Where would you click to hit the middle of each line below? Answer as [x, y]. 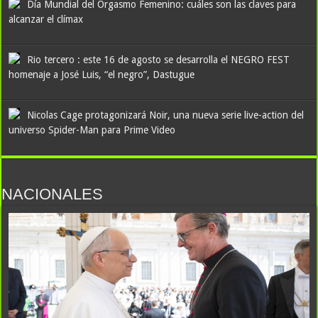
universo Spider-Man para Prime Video [92, 130]
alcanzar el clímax [46, 19]
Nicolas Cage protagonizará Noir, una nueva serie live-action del [166, 115]
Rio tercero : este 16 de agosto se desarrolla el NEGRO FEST [159, 60]
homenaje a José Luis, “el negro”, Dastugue [102, 75]
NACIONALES [53, 194]
